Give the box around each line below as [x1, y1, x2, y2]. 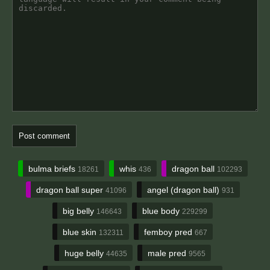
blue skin [63, 227, 99, 237]
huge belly [64, 248, 106, 258]
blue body [142, 206, 182, 216]
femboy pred [144, 227, 195, 237]
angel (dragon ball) [146, 185, 222, 195]
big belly [63, 206, 96, 216]
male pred [148, 248, 189, 258]
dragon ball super [36, 185, 105, 195]
